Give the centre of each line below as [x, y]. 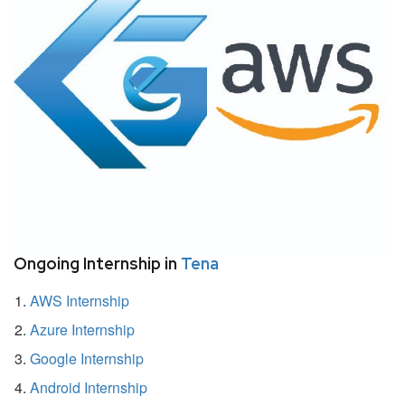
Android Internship [89, 387]
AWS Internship [80, 300]
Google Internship [87, 358]
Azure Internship [82, 329]
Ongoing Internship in [97, 263]
